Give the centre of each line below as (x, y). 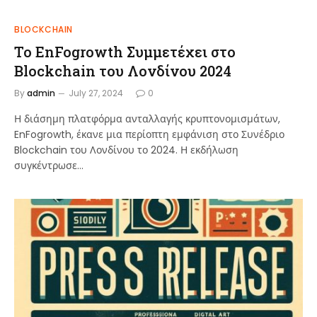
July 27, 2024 (96, 93)
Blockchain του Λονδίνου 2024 (123, 71)
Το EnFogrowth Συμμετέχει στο (125, 52)
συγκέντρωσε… (49, 166)
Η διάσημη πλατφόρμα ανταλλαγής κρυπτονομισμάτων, (147, 119)
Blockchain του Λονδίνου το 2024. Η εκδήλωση (126, 150)
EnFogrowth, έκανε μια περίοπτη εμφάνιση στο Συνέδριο (149, 134)
